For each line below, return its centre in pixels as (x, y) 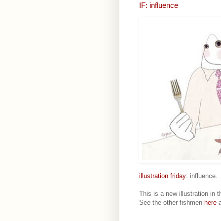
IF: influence (159, 5)
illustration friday (163, 176)
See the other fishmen (172, 203)
